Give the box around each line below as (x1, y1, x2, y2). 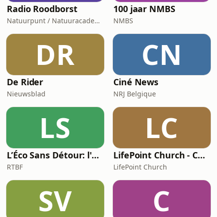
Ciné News (113, 76, 159, 88)
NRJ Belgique (113, 89, 156, 98)
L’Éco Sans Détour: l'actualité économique (92, 149, 99, 161)
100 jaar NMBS (113, 3, 175, 15)
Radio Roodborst (7, 3, 77, 15)
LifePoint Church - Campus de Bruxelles (198, 149, 205, 161)
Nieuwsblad (7, 89, 46, 98)
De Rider (7, 76, 44, 88)
